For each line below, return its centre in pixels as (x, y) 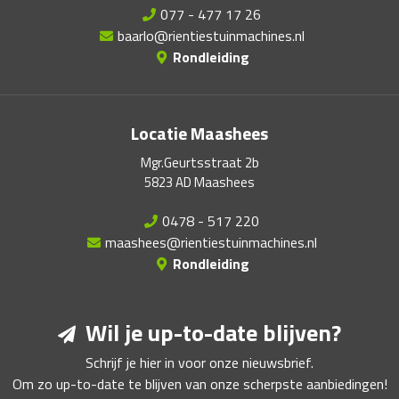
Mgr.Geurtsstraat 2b (199, 163)
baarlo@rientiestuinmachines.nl (211, 36)
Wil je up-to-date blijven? (211, 333)
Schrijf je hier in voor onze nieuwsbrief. (199, 362)
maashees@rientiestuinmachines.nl (211, 242)
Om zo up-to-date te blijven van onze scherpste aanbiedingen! (199, 384)
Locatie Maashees (199, 133)
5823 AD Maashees (199, 182)
